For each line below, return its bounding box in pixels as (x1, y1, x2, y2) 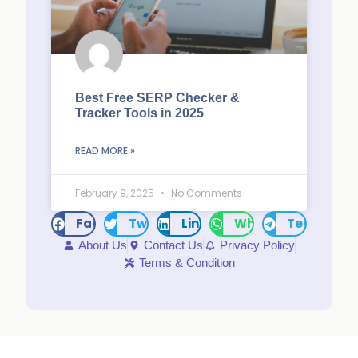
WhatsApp (233, 215, 303, 232)
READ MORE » (75, 144, 135, 157)
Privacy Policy (220, 238, 295, 252)
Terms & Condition (139, 256, 235, 269)
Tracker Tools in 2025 (75, 106, 204, 120)
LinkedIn (181, 215, 235, 232)
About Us (78, 238, 127, 252)
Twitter (128, 215, 175, 232)
